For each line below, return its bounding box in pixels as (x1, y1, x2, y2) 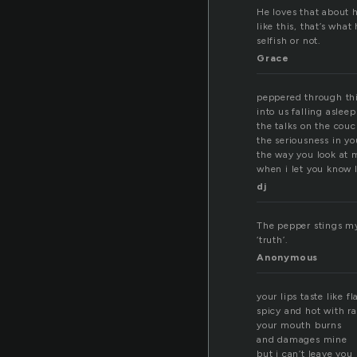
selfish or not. (257, 35, 322, 47)
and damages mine (257, 334, 347, 346)
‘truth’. (257, 234, 288, 246)
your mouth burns (257, 320, 342, 331)
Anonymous (257, 252, 319, 264)
